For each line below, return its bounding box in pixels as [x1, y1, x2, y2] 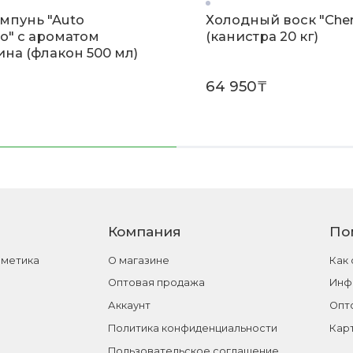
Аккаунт [108, 299, 151, 312]
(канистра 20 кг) [205, 28, 318, 44]
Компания [108, 223, 182, 240]
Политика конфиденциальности [108, 321, 278, 334]
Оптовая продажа [108, 277, 206, 289]
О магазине [108, 254, 170, 266]
